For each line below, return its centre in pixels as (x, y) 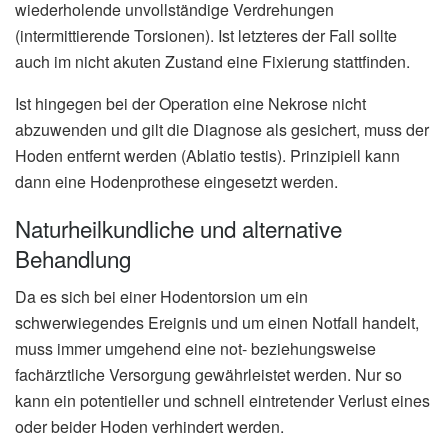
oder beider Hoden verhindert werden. (149, 427)
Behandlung (73, 258)
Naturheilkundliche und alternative (178, 228)
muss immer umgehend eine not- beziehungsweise (195, 349)
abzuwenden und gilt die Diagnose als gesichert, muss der (222, 129)
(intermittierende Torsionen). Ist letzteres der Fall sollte (206, 35)
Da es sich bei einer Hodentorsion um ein (161, 297)
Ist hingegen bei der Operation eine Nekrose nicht (190, 103)
